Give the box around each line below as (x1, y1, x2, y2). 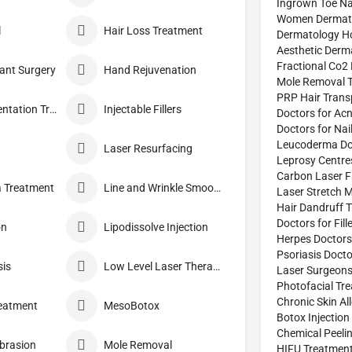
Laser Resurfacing (103, 142, 192, 156)
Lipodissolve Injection (103, 221, 208, 234)
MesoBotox (103, 299, 159, 313)
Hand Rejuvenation (103, 64, 196, 77)
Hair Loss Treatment (103, 24, 203, 38)
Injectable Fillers (103, 103, 181, 116)
